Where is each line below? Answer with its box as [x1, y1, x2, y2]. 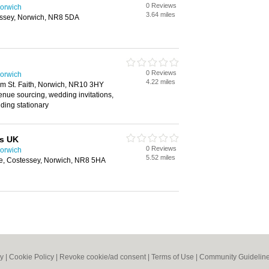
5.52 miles [146, 154, 175, 161]
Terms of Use [151, 253, 194, 261]
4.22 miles [146, 78, 175, 85]
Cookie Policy [9, 253, 54, 261]
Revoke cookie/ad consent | [59, 253, 151, 261]
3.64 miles [146, 11, 175, 18]
